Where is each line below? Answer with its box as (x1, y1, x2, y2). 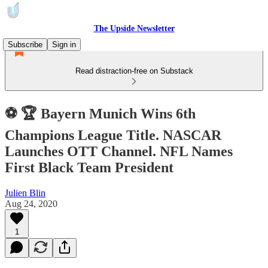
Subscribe (8, 40, 42, 49)
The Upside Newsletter (93, 24, 175, 33)
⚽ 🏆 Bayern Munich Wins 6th (5, 105, 196, 121)
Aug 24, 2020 (5, 198, 57, 209)
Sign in (52, 40, 76, 49)
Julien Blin (5, 187, 45, 198)
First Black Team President (5, 159, 173, 175)
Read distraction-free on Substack (75, 66, 193, 75)
